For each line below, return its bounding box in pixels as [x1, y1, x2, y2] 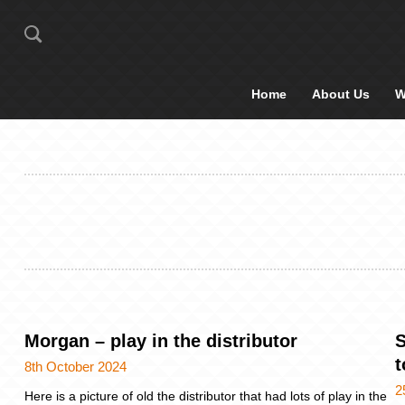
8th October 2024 [24, 358, 127, 374]
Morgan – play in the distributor [24, 330, 297, 351]
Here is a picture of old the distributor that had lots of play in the [24, 388, 387, 403]
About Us [312, 87, 370, 101]
